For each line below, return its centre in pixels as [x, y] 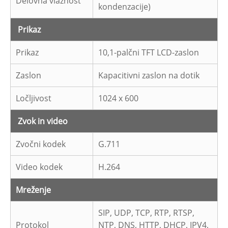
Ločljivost [34, 98]
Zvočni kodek [41, 144]
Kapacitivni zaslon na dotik [149, 76]
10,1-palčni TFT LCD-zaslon [149, 53]
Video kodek [39, 167]
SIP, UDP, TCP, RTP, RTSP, [146, 213]
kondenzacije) [124, 7]
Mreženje [33, 190]
